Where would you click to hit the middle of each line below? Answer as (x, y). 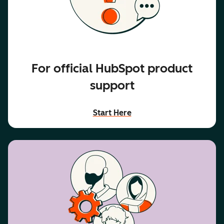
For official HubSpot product (112, 68)
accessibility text (124, 119)
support (112, 85)
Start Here (112, 112)
